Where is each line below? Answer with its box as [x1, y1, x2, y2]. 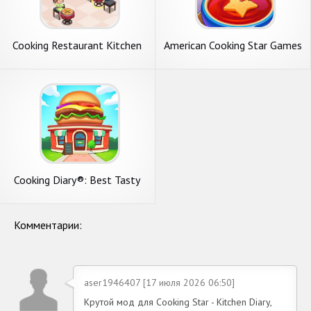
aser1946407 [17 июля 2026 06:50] [84, 276, 235, 289]
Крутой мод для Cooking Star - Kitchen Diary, [84, 295, 271, 308]
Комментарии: [14, 217, 82, 232]
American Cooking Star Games [163, 37, 302, 52]
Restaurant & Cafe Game [17, 185, 137, 199]
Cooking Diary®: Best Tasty [14, 172, 141, 187]
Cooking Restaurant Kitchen [12, 37, 142, 52]
